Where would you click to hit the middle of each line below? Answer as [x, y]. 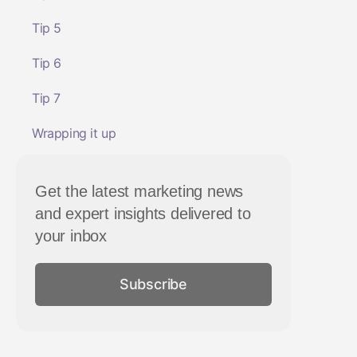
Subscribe [153, 284]
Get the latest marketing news [139, 191]
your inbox [71, 236]
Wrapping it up [74, 133]
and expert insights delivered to [143, 214]
